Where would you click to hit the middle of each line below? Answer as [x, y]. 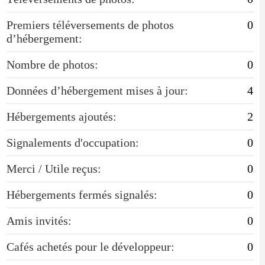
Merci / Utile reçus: [54, 168]
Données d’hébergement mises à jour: [97, 90]
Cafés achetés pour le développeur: [90, 246]
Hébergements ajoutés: [61, 116]
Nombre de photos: [52, 64]
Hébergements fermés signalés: [82, 194]
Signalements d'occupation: [72, 142]
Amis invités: [39, 220]
